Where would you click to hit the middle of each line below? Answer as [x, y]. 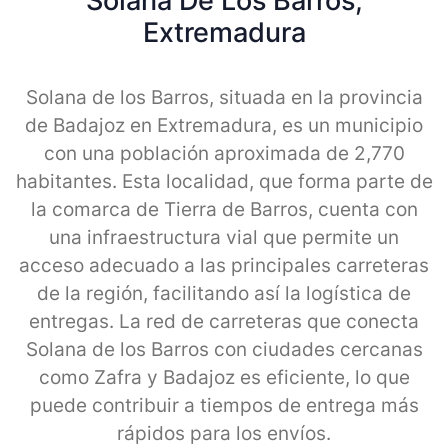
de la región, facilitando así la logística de [224, 293]
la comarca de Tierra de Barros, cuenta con [224, 209]
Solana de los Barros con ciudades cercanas [224, 349]
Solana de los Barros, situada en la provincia [224, 97]
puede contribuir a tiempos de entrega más [224, 405]
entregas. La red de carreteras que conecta [224, 321]
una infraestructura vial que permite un [224, 237]
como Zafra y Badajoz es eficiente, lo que [224, 377]
